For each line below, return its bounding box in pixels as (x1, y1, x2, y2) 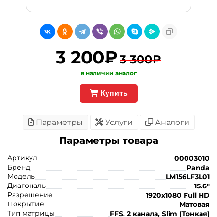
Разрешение (7, 190, 53, 200)
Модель (7, 172, 35, 181)
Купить (98, 89, 128, 98)
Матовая (179, 200, 210, 209)
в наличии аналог (80, 69, 137, 77)
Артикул (7, 154, 37, 163)
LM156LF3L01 (166, 172, 210, 181)
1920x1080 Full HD (146, 190, 210, 200)
